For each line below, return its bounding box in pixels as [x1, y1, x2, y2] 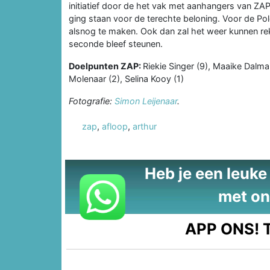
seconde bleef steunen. [69, 38, 163, 49]
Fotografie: [69, 95, 115, 106]
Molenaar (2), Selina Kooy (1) [69, 73, 184, 84]
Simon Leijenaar [115, 95, 177, 106]
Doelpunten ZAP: [69, 60, 143, 71]
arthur [133, 121, 157, 131]
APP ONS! [185, 219, 260, 238]
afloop [102, 121, 128, 131]
